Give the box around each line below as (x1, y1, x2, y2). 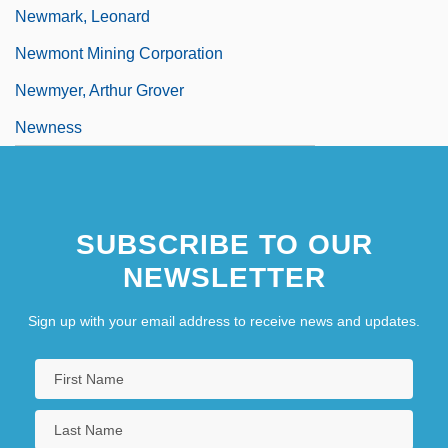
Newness (15, 118, 82, 136)
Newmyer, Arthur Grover (15, 81, 184, 99)
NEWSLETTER (122, 261, 326, 293)
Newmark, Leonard (15, 7, 150, 25)
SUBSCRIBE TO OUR (75, 228, 373, 260)
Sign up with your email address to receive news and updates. (28, 312, 420, 329)
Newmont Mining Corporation (15, 44, 223, 62)
